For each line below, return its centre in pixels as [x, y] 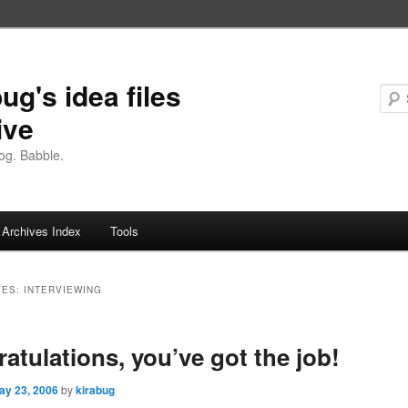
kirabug [96, 390]
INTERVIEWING [63, 290]
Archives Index [42, 231]
